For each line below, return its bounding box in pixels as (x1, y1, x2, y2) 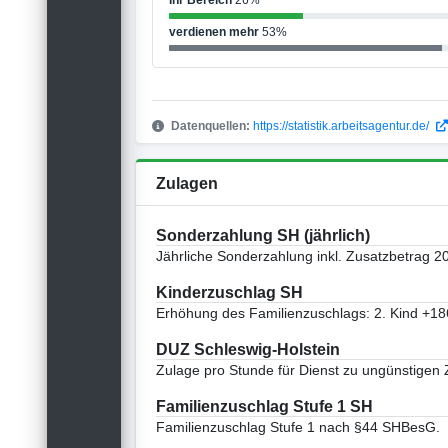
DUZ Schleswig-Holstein (156, 341, 341, 359)
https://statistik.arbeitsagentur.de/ (253, 119, 433, 134)
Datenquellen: (171, 119, 251, 134)
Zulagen (156, 175, 219, 193)
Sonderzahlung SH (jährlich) (156, 227, 371, 245)
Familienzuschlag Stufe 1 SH (156, 398, 374, 416)
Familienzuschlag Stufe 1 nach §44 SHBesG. (156, 419, 441, 436)
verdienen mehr (169, 25, 260, 40)
